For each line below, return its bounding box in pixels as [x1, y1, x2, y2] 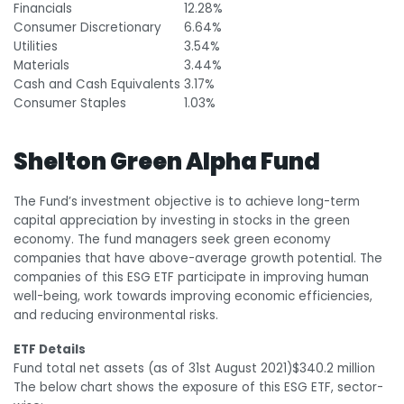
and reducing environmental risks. [14, 306, 218, 324]
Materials [14, 57, 69, 75]
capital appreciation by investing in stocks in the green [14, 211, 350, 229]
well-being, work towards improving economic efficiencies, [14, 287, 372, 305]
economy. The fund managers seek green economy [14, 230, 331, 248]
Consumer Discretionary [14, 19, 161, 37]
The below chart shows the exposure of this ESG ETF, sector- [14, 378, 383, 396]
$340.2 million [292, 359, 375, 377]
